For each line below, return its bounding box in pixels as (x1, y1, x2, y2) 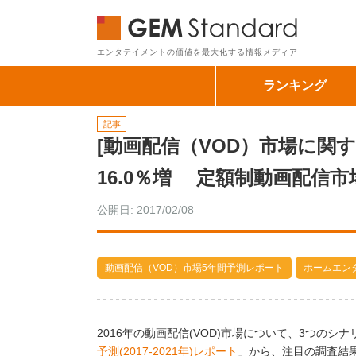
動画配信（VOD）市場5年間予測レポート (105, 262, 284, 273)
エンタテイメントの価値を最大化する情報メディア (97, 48, 298, 56)
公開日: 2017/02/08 (97, 203, 194, 216)
